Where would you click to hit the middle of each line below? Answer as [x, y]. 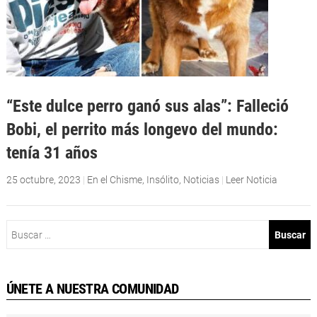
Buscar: [23, 227]
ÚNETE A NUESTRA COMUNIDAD [92, 288]
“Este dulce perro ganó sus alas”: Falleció [147, 106]
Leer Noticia [251, 180]
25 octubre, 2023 [43, 180]
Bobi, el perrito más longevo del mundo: [142, 129]
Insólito [162, 180]
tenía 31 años [52, 153]
